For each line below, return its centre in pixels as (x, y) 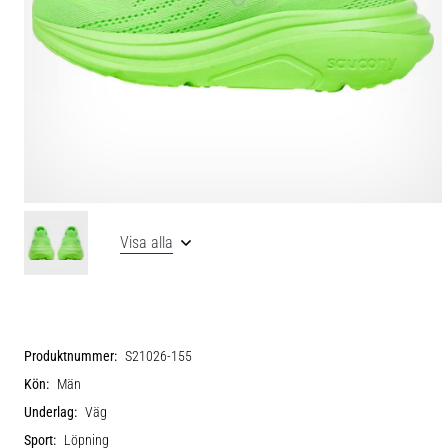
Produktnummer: (70, 356)
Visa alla (146, 242)
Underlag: (50, 412)
